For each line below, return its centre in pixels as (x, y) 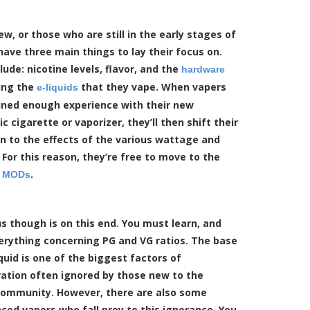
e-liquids (57, 87)
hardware (203, 69)
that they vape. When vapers (152, 86)
